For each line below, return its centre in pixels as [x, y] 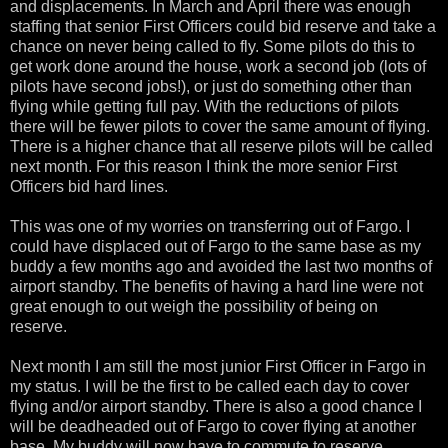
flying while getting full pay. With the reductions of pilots [204, 106]
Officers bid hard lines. [89, 186]
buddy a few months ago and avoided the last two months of [221, 266]
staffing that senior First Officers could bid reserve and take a [223, 26]
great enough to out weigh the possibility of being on [194, 306]
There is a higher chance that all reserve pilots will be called [221, 146]
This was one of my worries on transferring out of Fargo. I [210, 226]
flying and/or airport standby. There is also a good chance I [216, 406]
